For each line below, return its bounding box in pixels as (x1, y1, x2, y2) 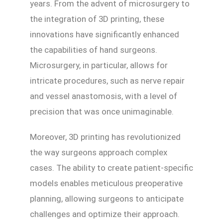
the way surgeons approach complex (30, 147, 167, 157)
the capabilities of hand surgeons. (30, 44, 157, 55)
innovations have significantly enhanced (30, 29, 179, 39)
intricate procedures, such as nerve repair (30, 75, 185, 86)
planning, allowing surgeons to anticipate (30, 193, 184, 204)
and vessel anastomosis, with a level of (30, 91, 177, 101)
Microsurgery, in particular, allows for (30, 60, 168, 70)
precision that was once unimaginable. (30, 106, 174, 116)
